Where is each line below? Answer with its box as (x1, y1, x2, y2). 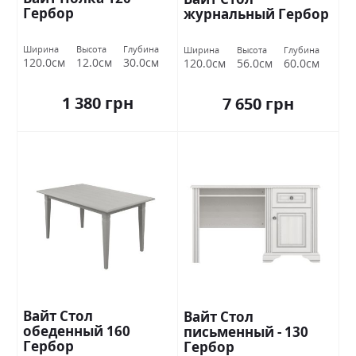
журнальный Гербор (184, 4, 329, 23)
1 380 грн (61, 92, 133, 114)
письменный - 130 (184, 323, 308, 342)
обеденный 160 (23, 322, 130, 341)
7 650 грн (222, 93, 294, 115)
